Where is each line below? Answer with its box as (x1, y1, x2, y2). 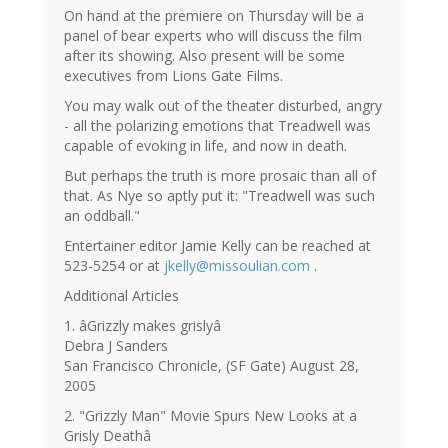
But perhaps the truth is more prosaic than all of (64, 166, 376, 186)
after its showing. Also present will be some (64, 46, 345, 66)
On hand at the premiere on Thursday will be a (64, 6, 364, 26)
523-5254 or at (64, 256, 164, 276)
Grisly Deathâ (64, 426, 151, 446)
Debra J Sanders (64, 336, 168, 356)
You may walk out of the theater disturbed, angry (64, 96, 382, 116)
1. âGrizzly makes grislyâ (64, 316, 221, 336)
